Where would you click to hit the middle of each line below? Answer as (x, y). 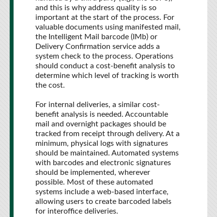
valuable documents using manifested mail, (108, 27)
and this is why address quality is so (96, 8)
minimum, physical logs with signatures (102, 143)
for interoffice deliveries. (77, 211)
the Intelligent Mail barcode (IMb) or (96, 37)
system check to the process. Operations (104, 56)
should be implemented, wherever (93, 172)
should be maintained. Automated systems (107, 153)
